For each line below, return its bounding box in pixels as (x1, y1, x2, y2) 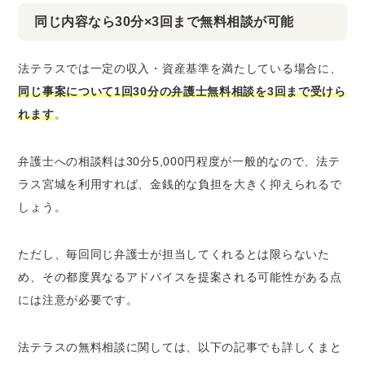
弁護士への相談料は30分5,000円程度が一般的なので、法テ (18, 154, 341, 168)
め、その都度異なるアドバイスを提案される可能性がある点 (18, 270, 342, 284)
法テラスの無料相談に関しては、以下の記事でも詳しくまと (18, 340, 342, 354)
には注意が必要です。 (18, 292, 139, 306)
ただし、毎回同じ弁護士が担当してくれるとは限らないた (18, 247, 330, 261)
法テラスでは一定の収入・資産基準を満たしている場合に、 (18, 61, 342, 75)
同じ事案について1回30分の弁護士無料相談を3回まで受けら (18, 84, 346, 98)
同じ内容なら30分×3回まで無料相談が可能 (34, 14, 294, 29)
